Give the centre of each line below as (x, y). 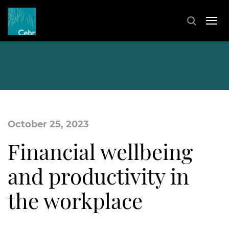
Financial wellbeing (100, 151)
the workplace (75, 200)
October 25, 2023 (48, 124)
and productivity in (98, 176)
